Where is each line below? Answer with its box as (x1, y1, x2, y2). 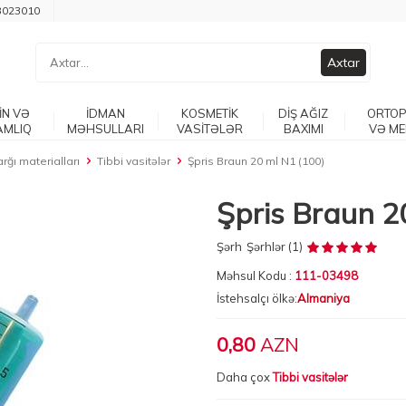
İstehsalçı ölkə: (217, 291, 297, 305)
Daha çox (217, 370, 273, 384)
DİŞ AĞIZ (278, 106, 329, 121)
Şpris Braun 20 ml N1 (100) (188, 154, 324, 168)
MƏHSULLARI (67, 121, 144, 136)
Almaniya (297, 291, 350, 305)
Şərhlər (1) (246, 239, 303, 254)
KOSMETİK (181, 106, 239, 121)
